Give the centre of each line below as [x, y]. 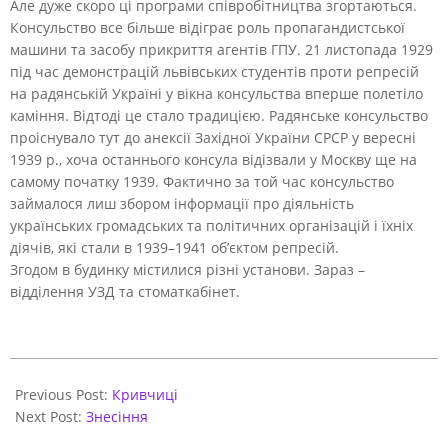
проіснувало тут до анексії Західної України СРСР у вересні [213, 137]
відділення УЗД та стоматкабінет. [125, 291]
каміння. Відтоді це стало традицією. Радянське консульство [219, 115]
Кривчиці [145, 394]
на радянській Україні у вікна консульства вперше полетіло [216, 93]
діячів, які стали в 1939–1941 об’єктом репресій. [174, 247]
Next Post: [50, 416]
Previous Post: [63, 394]
